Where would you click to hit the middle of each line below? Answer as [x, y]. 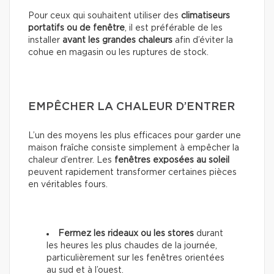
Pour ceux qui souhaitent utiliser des [105, 16]
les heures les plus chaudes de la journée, [132, 246]
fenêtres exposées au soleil [172, 161]
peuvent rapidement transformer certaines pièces [132, 173]
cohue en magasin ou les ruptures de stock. [118, 53]
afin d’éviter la [203, 41]
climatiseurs [206, 16]
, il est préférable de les [174, 28]
